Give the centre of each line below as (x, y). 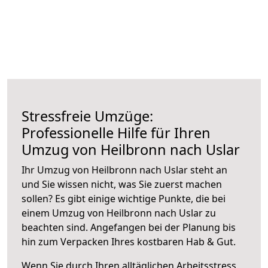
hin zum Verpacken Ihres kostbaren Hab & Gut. (129, 241)
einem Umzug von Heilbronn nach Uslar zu (119, 213)
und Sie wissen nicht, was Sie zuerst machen (122, 184)
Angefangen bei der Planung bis (163, 227)
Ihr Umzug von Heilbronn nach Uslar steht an (124, 170)
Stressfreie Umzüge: (87, 116)
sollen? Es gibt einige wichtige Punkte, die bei (124, 198)
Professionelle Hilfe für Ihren (116, 133)
